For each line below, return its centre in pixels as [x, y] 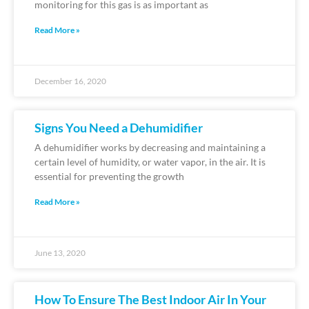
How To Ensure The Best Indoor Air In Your [150, 299]
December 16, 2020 [70, 81]
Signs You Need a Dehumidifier [119, 127]
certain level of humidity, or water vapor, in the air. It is [150, 161]
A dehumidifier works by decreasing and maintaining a [150, 147]
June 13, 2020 [60, 252]
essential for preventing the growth [109, 176]
